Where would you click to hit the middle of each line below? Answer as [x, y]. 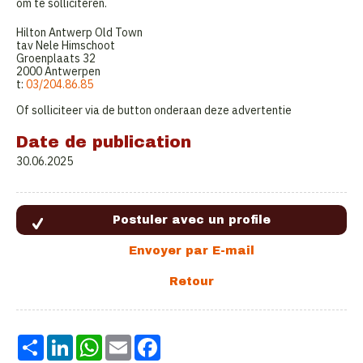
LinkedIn [94, 342]
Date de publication [104, 142]
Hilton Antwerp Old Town [79, 33]
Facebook [185, 342]
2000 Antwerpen [58, 72]
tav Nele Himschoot [66, 46]
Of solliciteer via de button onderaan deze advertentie [154, 111]
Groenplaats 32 [56, 59]
